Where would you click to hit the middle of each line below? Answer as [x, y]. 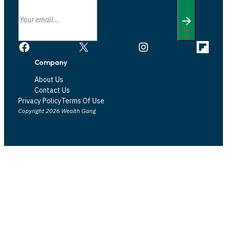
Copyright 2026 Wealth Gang [57, 111]
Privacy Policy [40, 101]
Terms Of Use [83, 101]
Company [51, 63]
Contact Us [52, 90]
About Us [49, 80]
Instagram [140, 46]
